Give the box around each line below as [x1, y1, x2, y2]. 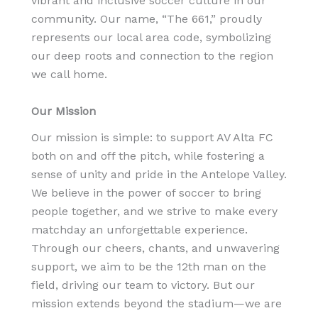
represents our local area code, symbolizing [31, 31, 271, 45]
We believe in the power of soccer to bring [31, 185, 261, 199]
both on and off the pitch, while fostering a [31, 148, 265, 163]
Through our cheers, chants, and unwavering [31, 241, 280, 255]
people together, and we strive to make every [31, 204, 278, 218]
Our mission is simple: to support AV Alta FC [31, 130, 273, 144]
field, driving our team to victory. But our [31, 278, 255, 292]
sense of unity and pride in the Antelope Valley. [31, 167, 287, 181]
